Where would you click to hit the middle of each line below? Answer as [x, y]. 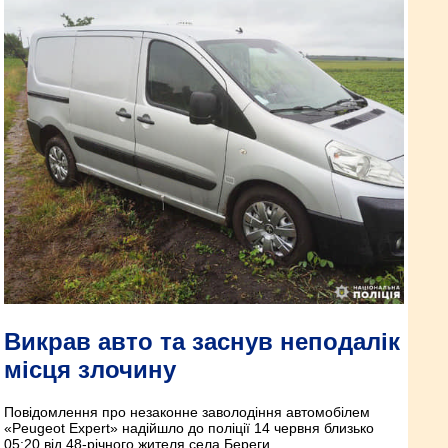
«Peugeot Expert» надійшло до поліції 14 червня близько [189, 428]
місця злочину [90, 370]
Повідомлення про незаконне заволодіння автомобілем [187, 412]
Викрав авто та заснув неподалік [202, 342]
